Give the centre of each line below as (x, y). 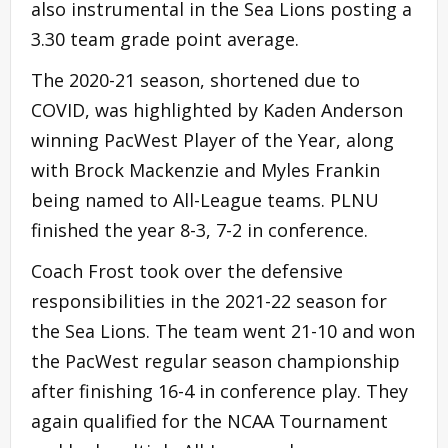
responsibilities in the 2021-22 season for (209, 300)
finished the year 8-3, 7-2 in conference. (202, 229)
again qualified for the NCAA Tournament (209, 420)
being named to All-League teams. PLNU (205, 199)
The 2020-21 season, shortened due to (195, 79)
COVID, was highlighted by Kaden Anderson (217, 109)
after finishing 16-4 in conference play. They (219, 390)
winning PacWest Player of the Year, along (212, 139)
